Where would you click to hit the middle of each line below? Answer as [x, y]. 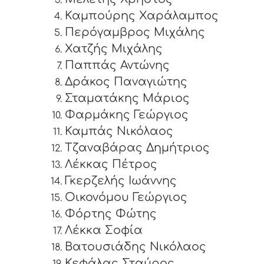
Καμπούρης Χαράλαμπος [142, 16]
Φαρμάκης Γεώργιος [127, 115]
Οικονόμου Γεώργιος [126, 197]
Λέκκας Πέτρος [111, 164]
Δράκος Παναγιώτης [126, 82]
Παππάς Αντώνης [117, 65]
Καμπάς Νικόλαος [119, 131]
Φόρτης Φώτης [111, 214]
